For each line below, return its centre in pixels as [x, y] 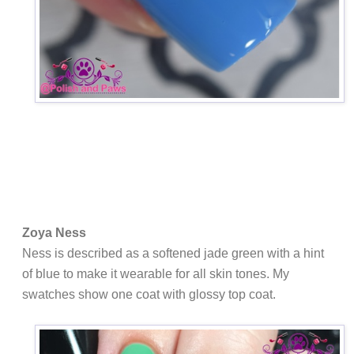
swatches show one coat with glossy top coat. [149, 295]
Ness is [45, 254]
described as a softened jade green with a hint [196, 254]
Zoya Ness [54, 233]
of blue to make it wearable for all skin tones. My [156, 274]
